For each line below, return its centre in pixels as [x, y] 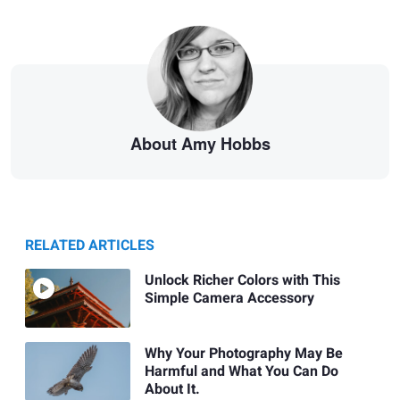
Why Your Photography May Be [243, 354]
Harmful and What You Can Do [241, 372]
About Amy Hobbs [200, 144]
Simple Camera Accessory [229, 298]
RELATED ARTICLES [90, 245]
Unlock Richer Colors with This [242, 280]
